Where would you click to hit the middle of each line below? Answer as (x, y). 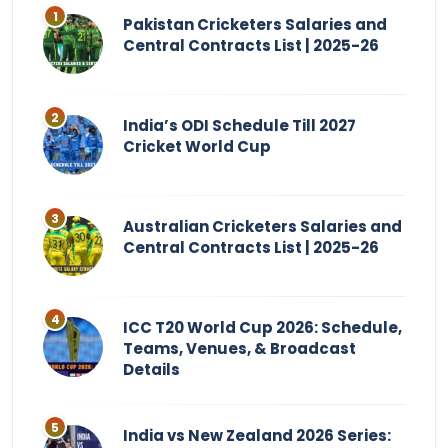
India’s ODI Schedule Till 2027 (239, 125)
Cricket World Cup (197, 146)
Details (151, 369)
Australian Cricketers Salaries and (262, 226)
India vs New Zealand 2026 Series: (257, 435)
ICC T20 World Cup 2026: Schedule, (262, 327)
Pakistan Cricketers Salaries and (255, 24)
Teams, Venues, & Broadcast (239, 348)
